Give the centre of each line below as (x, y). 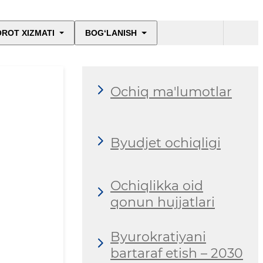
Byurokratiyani (158, 237)
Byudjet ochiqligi (166, 143)
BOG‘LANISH (111, 33)
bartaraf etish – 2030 (177, 253)
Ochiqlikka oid (157, 186)
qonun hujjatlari (163, 202)
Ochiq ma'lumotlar (171, 92)
